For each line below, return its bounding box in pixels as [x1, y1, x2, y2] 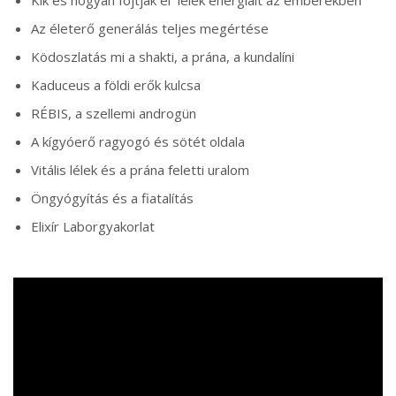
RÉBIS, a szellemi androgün [31, 104, 196, 123]
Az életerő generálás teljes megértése [31, 19, 269, 38]
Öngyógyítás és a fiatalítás [31, 189, 194, 208]
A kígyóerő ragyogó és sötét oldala [31, 133, 245, 151]
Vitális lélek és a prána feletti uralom [31, 161, 249, 179]
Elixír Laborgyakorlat [31, 217, 155, 236]
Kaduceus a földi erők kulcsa [31, 76, 201, 95]
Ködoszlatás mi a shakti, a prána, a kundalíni [31, 48, 294, 66]
